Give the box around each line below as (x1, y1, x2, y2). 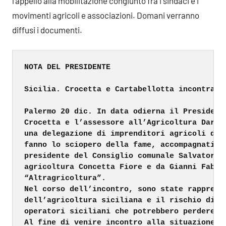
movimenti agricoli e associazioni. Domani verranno (12, 10, 199, 20)
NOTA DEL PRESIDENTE (24, 63, 110, 72)
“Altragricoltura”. (24, 174, 106, 183)
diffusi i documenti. (12, 24, 82, 35)
